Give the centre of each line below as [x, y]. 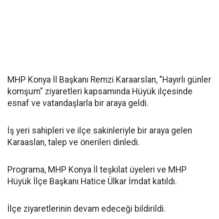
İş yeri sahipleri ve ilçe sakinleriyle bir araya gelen [100, 131]
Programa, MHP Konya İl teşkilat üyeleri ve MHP [97, 170]
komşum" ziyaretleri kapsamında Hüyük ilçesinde [100, 91]
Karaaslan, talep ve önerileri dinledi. [74, 142]
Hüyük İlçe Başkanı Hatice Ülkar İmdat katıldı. [92, 181]
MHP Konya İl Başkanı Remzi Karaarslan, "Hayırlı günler [109, 80]
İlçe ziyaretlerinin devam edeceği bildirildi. [87, 209]
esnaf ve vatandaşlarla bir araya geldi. [78, 103]
